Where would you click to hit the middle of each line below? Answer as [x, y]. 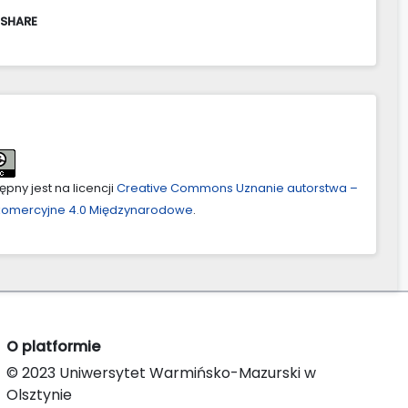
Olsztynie [39, 394]
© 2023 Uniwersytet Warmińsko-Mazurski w [161, 372]
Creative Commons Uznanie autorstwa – [237, 188]
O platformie [53, 346]
